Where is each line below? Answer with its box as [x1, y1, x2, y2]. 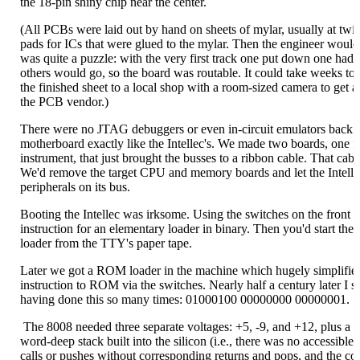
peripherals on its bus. [20, 179, 130, 194]
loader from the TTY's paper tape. [20, 235, 192, 250]
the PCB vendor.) [20, 94, 108, 108]
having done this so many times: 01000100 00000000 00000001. [20, 292, 350, 306]
